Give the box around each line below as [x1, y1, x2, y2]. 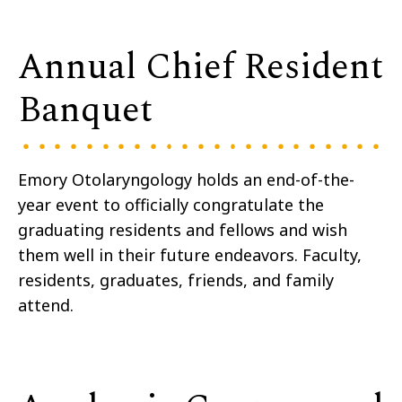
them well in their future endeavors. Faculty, [18, 244, 362, 267]
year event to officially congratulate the [18, 194, 324, 216]
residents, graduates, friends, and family [18, 269, 334, 292]
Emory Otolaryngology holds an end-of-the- [18, 169, 354, 191]
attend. [18, 294, 74, 317]
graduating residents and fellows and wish [18, 219, 347, 241]
